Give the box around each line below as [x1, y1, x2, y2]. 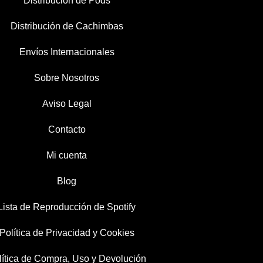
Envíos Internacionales [19, 46, 114, 57]
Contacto [48, 124, 86, 134]
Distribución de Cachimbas [10, 21, 123, 31]
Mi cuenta [46, 150, 87, 160]
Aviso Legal [42, 98, 92, 109]
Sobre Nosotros [34, 72, 100, 83]
